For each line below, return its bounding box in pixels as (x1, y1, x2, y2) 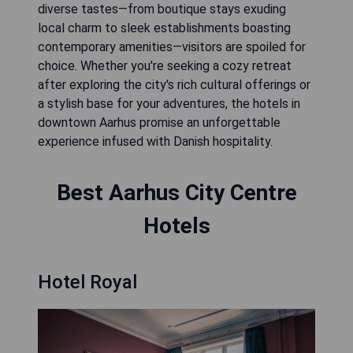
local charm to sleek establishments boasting (38, 20, 291, 35)
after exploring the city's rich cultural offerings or (38, 77, 310, 92)
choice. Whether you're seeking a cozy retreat (38, 58, 292, 73)
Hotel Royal (38, 271, 137, 293)
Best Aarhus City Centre (56, 180, 297, 206)
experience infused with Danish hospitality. (38, 134, 273, 149)
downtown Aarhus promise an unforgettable (38, 115, 281, 130)
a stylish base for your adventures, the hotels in (38, 96, 300, 111)
